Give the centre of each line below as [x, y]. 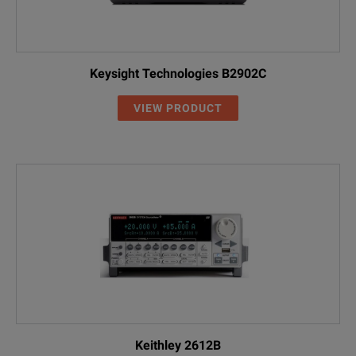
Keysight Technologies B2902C [178, 73]
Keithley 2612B [178, 345]
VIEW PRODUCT [178, 108]
